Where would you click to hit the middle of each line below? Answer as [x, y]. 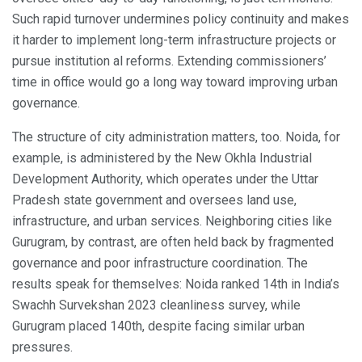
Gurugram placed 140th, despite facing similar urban [158, 326]
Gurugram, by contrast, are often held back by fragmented [173, 242]
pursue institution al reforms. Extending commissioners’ [169, 61]
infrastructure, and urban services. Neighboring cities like [172, 221]
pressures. [42, 347]
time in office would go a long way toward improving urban [175, 82]
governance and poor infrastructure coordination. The [160, 263]
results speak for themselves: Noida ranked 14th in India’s [176, 284]
